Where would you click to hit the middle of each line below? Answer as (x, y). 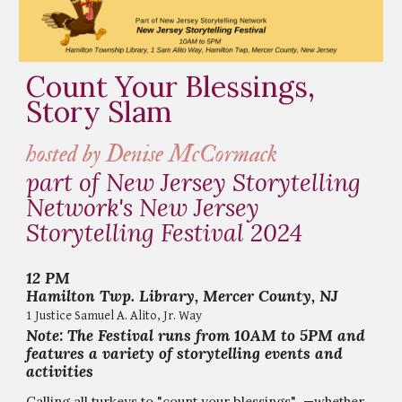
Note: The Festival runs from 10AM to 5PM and (196, 335)
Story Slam (100, 111)
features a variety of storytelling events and (185, 353)
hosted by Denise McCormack (152, 153)
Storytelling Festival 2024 (165, 232)
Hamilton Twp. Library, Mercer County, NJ (183, 296)
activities (60, 371)
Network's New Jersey (143, 207)
